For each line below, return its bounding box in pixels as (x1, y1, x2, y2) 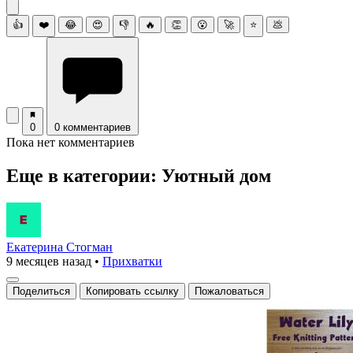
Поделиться (13, 284, 70, 297)
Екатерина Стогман (6, 240, 113, 254)
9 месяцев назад (6, 254, 91, 268)
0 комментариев (54, 121, 131, 133)
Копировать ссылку (86, 284, 179, 297)
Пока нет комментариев (6, 135, 135, 149)
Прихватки (102, 254, 162, 268)
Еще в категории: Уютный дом (6, 165, 271, 186)
